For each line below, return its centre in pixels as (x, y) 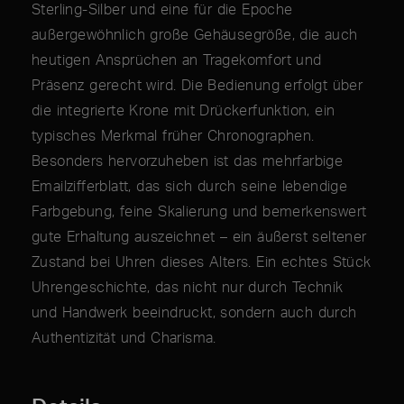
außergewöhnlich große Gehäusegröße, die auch (195, 35)
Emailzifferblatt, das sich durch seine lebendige (190, 186)
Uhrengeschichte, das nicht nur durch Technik (188, 287)
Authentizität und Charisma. (124, 338)
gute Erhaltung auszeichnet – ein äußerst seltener (199, 237)
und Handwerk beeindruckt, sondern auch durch (194, 312)
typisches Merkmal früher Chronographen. (173, 136)
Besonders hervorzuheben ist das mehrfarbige (188, 161)
